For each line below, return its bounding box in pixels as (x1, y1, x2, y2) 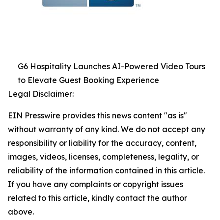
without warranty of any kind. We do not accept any (8, 124, 205, 134)
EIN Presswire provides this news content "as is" (8, 110, 187, 120)
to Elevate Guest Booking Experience (18, 75, 159, 85)
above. (8, 207, 34, 217)
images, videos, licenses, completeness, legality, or (8, 152, 199, 162)
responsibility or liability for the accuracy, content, (8, 138, 196, 148)
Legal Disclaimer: (8, 89, 74, 99)
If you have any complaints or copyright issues (8, 179, 183, 189)
